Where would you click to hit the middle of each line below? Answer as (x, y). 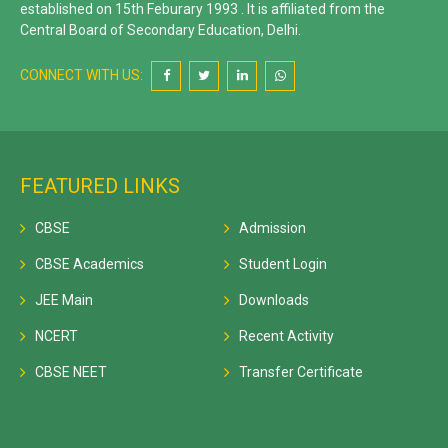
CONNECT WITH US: (81, 75)
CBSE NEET (71, 372)
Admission (272, 228)
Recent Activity (286, 336)
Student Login (283, 264)
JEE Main (64, 300)
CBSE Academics (89, 264)
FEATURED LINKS (100, 186)
